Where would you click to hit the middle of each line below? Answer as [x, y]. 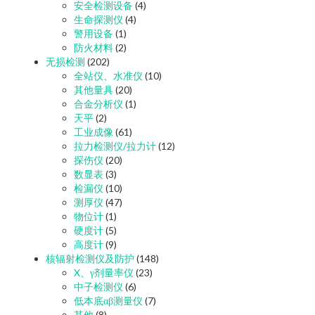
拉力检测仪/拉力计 [115, 146]
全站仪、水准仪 [108, 75]
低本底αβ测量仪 [108, 300]
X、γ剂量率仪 [104, 272]
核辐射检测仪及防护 [90, 258]
